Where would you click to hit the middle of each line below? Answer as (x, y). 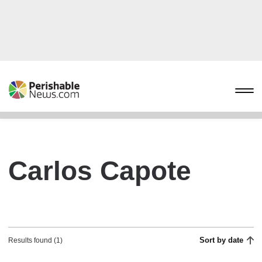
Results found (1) (35, 240)
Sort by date (222, 240)
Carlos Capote (100, 171)
